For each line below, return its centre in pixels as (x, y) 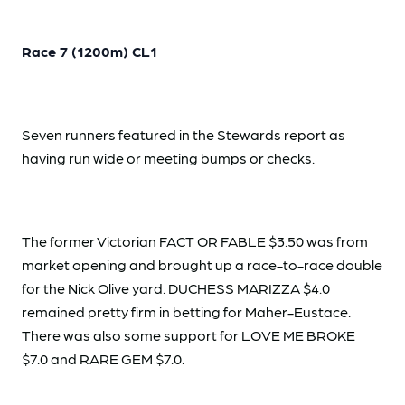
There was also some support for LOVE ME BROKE (188, 335)
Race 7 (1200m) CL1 (89, 52)
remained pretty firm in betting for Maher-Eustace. (186, 312)
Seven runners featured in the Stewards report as (184, 135)
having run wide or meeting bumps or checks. (168, 158)
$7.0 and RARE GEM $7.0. (106, 359)
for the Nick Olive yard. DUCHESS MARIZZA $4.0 (176, 288)
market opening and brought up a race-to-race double (202, 265)
